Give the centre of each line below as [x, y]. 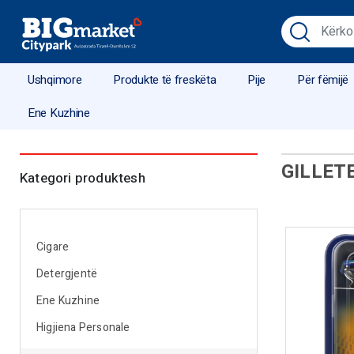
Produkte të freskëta [165, 80]
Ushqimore [55, 80]
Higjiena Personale [83, 328]
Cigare [53, 247]
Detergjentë [67, 274]
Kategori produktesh [83, 178]
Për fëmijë [323, 80]
